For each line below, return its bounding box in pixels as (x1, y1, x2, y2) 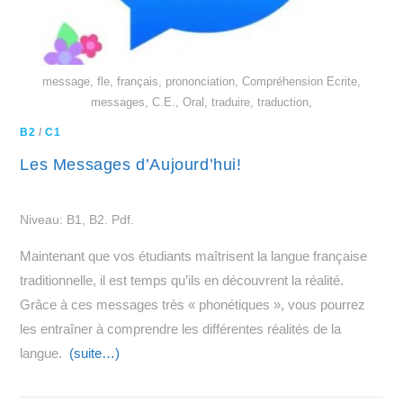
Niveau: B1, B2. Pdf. (20, 211, 135, 227)
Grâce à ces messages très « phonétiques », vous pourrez (20, 296, 366, 312)
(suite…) (69, 345, 121, 361)
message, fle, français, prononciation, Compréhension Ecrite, (42, 74, 361, 88)
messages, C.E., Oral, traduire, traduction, (91, 94, 312, 109)
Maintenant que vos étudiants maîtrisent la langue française (20, 247, 368, 264)
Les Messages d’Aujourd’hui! (20, 155, 242, 174)
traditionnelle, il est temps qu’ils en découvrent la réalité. (20, 272, 345, 288)
